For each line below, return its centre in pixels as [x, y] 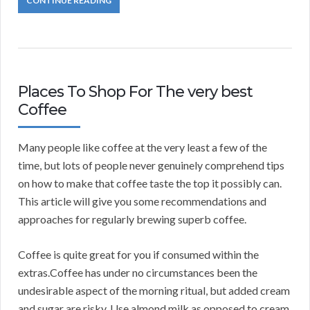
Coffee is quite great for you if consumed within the [138, 255]
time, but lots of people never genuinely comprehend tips [151, 165]
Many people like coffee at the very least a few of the [143, 147]
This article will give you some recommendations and [142, 201]
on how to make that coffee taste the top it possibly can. [150, 183]
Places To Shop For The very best [135, 92]
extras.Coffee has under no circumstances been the [138, 273]
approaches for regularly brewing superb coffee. [132, 219]
